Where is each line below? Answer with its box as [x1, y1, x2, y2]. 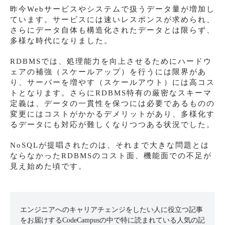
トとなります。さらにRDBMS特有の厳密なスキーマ [10, 88, 212, 97]
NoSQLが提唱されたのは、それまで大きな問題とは [10, 141, 209, 149]
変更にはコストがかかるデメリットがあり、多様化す [10, 109, 215, 118]
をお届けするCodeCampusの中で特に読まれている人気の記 [20, 216, 205, 224]
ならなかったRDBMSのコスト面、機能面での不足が [10, 151, 212, 160]
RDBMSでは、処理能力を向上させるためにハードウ [10, 57, 212, 65]
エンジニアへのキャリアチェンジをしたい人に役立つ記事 [20, 205, 203, 213]
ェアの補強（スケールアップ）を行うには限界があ [10, 67, 206, 76]
